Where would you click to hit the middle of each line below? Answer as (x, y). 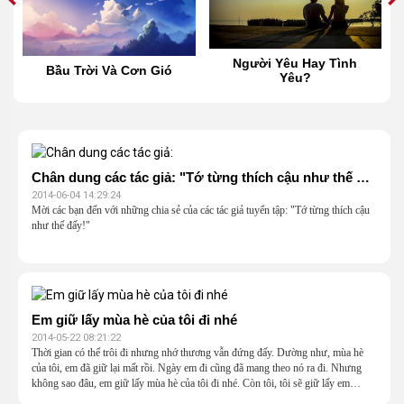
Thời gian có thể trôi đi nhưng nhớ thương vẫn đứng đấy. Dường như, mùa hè (197, 352)
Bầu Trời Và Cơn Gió (109, 70)
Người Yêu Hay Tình (295, 63)
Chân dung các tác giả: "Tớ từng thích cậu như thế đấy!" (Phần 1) (363, 177)
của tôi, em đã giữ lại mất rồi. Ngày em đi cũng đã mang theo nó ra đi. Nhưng (197, 367)
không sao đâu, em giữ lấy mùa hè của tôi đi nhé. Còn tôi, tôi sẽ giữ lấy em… (196, 383)
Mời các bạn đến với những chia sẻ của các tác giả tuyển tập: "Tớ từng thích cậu (201, 210)
